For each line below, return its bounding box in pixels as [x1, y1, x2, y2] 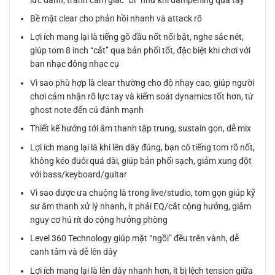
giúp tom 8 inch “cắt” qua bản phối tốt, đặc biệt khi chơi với [30, 45, 251, 56]
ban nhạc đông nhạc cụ [30, 59, 120, 69]
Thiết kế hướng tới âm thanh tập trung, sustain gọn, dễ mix [30, 123, 252, 134]
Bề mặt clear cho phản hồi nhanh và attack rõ [30, 13, 203, 23]
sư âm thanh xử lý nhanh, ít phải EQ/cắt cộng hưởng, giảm [30, 201, 252, 211]
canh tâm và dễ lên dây [30, 247, 118, 257]
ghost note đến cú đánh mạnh [30, 104, 144, 115]
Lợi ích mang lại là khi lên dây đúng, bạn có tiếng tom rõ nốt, [30, 142, 255, 152]
